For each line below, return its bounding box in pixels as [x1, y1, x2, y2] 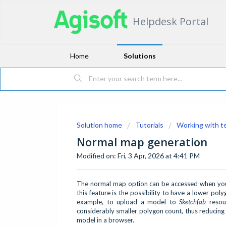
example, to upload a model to [77, 197, 180, 206]
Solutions [124, 51, 156, 60]
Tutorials [135, 121, 163, 129]
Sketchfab [179, 197, 206, 206]
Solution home [77, 121, 124, 129]
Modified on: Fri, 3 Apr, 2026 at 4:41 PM [77, 151, 200, 160]
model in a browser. [77, 215, 136, 224]
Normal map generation [77, 134, 207, 149]
